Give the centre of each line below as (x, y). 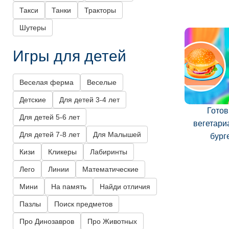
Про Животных (112, 222)
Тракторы (100, 10)
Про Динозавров (47, 222)
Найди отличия (125, 187)
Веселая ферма (47, 83)
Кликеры (62, 152)
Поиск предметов (83, 204)
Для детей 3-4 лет (89, 100)
